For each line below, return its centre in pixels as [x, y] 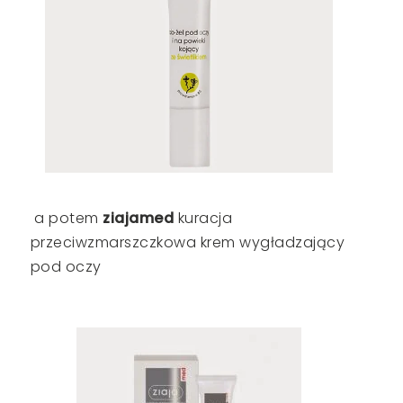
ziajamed [136, 218]
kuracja [203, 218]
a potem [64, 218]
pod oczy [66, 266]
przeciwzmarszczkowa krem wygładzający [188, 242]
